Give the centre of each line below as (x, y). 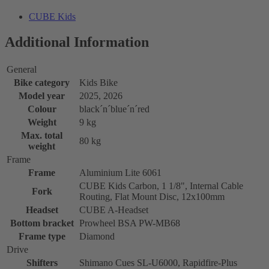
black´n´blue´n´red (114, 109)
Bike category (42, 82)
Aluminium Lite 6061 (120, 172)
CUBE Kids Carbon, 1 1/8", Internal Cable (161, 186)
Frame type (42, 236)
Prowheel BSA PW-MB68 (130, 223)
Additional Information (77, 42)
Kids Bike (98, 82)
